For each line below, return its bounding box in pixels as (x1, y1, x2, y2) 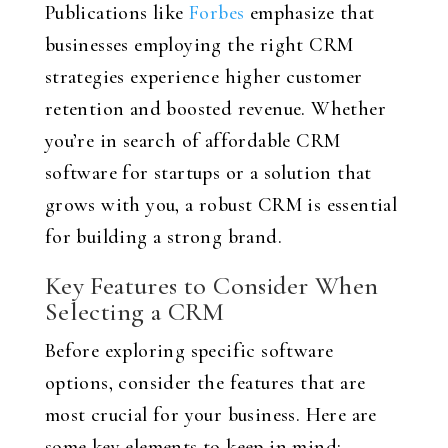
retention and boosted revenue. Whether (44, 97, 386, 121)
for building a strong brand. (44, 225, 282, 249)
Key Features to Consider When (44, 270, 379, 301)
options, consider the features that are (44, 371, 366, 395)
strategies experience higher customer (44, 65, 363, 89)
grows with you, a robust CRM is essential (44, 193, 398, 217)
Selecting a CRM (44, 296, 225, 327)
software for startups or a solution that (44, 161, 372, 185)
